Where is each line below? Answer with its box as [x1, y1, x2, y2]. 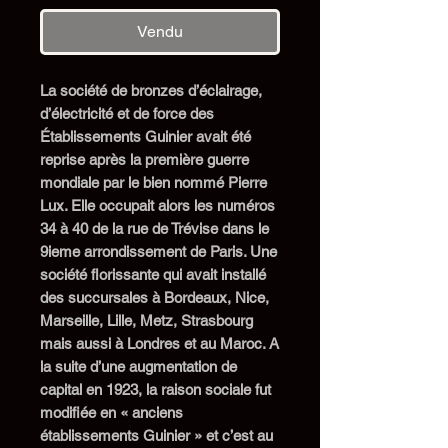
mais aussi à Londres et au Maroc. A [40, 334, 279, 352]
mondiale [40, 173, 99, 191]
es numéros [197, 196, 275, 214]
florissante [91, 265, 159, 283]
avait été [196, 127, 251, 145]
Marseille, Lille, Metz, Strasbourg [40, 311, 253, 329]
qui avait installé [159, 265, 266, 283]
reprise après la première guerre [40, 150, 249, 168]
